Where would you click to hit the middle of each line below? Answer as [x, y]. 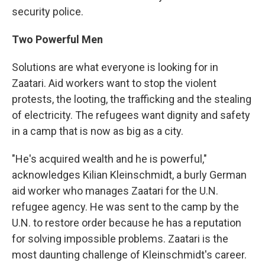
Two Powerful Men [57, 40]
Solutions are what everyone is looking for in [115, 67]
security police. [48, 12]
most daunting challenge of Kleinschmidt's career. [129, 255]
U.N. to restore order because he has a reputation [127, 223]
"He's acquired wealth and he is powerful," [109, 159]
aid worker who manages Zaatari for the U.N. [115, 191]
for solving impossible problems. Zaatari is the [120, 239]
